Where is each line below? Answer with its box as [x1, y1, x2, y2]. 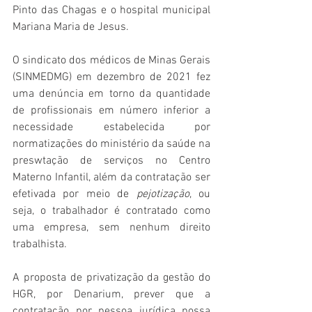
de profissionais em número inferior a [13, 104, 210, 118]
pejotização [136, 187, 189, 202]
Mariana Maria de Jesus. [13, 20, 129, 35]
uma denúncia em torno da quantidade [13, 87, 210, 102]
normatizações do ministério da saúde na [13, 137, 210, 152]
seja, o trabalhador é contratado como [13, 204, 210, 219]
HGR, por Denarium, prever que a [13, 288, 210, 302]
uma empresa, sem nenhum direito [13, 221, 210, 235]
